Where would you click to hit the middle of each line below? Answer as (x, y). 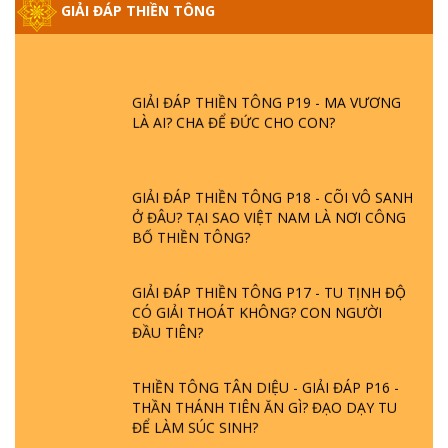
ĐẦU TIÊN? (167, 324)
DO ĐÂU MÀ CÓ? (187, 39)
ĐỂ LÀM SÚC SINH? (195, 419)
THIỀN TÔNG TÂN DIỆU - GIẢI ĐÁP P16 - (265, 379)
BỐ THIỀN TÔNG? (191, 229)
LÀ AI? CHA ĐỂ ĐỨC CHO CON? (233, 114)
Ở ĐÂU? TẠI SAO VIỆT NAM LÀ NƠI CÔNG (269, 209)
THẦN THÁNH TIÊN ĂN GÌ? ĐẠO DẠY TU (264, 399)
